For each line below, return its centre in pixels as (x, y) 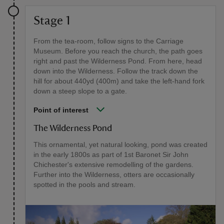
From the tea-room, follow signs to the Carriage (108, 41)
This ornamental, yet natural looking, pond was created (120, 145)
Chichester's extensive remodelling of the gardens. (113, 165)
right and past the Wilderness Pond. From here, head (118, 61)
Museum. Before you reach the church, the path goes (118, 51)
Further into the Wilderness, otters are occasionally (114, 175)
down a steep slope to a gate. (80, 91)
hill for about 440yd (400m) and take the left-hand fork (119, 81)
